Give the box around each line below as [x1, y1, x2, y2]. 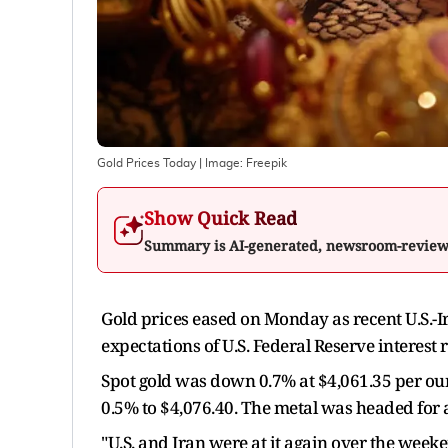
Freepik [246, 156, 287, 169]
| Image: [196, 156, 246, 169]
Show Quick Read [144, 205, 297, 230]
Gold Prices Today [97, 156, 196, 169]
